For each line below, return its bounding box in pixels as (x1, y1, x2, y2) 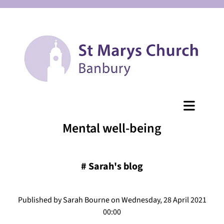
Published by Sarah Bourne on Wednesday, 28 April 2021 (17, 194, 206, 205)
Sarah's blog (88, 159, 143, 173)
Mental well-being (62, 118, 161, 137)
